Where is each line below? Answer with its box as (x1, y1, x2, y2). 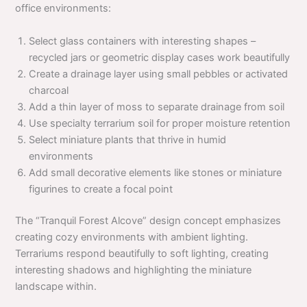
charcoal (29, 84, 69, 97)
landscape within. (15, 280, 97, 293)
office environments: (15, 2, 112, 15)
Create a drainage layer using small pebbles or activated (29, 67, 288, 80)
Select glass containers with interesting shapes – (29, 34, 256, 47)
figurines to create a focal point (29, 182, 173, 195)
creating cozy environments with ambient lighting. (15, 230, 249, 243)
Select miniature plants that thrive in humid (29, 133, 227, 146)
